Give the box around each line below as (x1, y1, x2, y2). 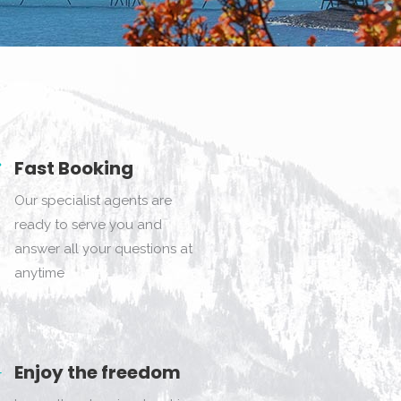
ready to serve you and (14, 217, 163, 233)
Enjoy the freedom (14, 360, 182, 385)
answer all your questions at (14, 241, 193, 257)
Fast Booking (14, 156, 134, 181)
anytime (14, 265, 65, 281)
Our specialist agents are (14, 192, 173, 209)
